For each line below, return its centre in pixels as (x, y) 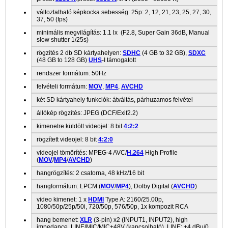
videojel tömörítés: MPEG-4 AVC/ (82, 152)
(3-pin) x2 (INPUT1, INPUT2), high (140, 220)
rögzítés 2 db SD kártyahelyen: (80, 53)
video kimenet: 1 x (62, 199)
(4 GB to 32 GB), (164, 53)
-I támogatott (119, 60)
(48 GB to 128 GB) (63, 60)
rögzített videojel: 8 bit (67, 139)
